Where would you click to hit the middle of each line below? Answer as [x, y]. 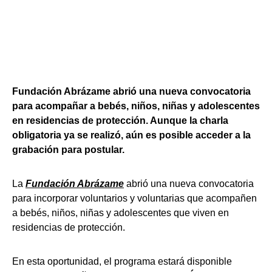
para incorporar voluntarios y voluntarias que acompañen [134, 198]
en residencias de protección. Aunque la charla [120, 121]
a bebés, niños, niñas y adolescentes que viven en [121, 213]
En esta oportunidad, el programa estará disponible [122, 261]
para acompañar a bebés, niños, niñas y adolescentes [136, 106]
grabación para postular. [68, 150]
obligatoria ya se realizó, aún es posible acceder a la [131, 135]
